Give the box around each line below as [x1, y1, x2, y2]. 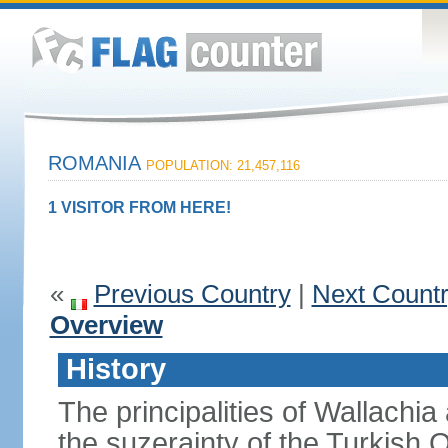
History [65, 353, 166, 385]
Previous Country [93, 279, 291, 309]
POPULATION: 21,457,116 [145, 158, 300, 173]
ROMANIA [47, 152, 146, 174]
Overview [49, 310, 163, 340]
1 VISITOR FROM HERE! [47, 199, 231, 216]
